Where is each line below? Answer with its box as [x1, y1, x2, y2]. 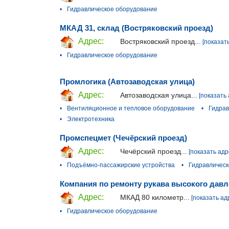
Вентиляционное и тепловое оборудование [67, 105, 195, 112]
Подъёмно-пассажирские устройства [67, 162, 175, 169]
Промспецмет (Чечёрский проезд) [60, 133, 187, 143]
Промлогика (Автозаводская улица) [60, 77, 195, 86]
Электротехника [67, 116, 114, 123]
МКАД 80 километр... [120, 193, 190, 202]
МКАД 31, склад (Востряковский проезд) [60, 23, 213, 32]
